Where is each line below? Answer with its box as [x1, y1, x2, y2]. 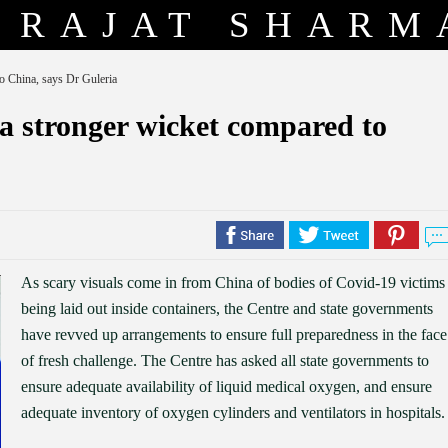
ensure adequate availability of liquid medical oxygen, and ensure [21, 378, 432, 395]
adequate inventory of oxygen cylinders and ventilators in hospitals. [21, 404, 445, 421]
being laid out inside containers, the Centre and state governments [21, 300, 433, 317]
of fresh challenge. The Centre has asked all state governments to [21, 352, 429, 369]
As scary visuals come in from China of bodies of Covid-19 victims [21, 274, 445, 291]
